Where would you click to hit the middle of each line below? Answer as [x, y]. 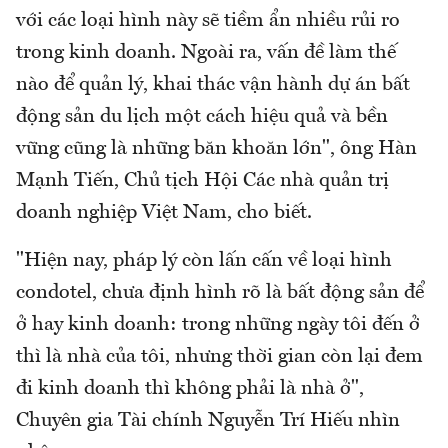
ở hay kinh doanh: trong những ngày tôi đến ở [218, 324]
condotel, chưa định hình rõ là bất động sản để [220, 292]
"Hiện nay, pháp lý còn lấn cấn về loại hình [204, 260]
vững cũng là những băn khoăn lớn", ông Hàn [216, 148]
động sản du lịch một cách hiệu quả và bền [202, 116]
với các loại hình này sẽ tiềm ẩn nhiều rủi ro [208, 20]
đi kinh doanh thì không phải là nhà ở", [190, 388]
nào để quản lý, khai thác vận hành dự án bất [213, 84]
